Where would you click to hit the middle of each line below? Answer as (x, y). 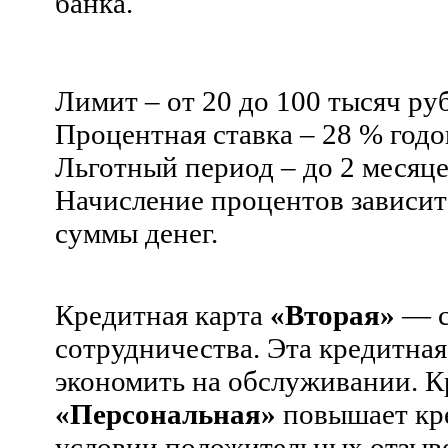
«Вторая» (332, 314)
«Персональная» (165, 413)
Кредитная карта (162, 314)
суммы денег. (136, 232)
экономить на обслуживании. (236, 380)
